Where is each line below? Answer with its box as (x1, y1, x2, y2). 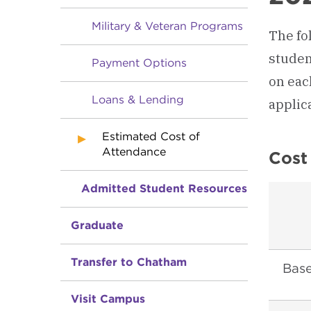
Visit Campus (71, 292, 145, 305)
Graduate (71, 219, 124, 232)
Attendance (102, 145, 166, 158)
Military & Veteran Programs (92, 19, 243, 33)
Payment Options (92, 56, 187, 69)
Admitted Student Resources (81, 182, 247, 195)
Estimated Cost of (102, 130, 200, 143)
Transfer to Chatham (71, 255, 187, 269)
